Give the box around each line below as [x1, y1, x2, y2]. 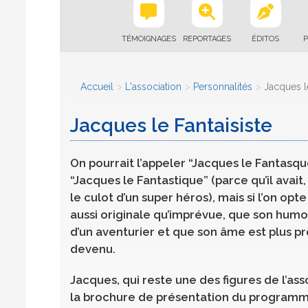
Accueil [80, 81, 113, 92]
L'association [125, 81, 181, 92]
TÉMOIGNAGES [121, 34, 176, 43]
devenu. [70, 242, 115, 256]
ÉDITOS [252, 34, 279, 43]
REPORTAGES [183, 34, 231, 43]
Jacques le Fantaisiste [70, 114, 272, 137]
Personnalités [193, 81, 252, 92]
